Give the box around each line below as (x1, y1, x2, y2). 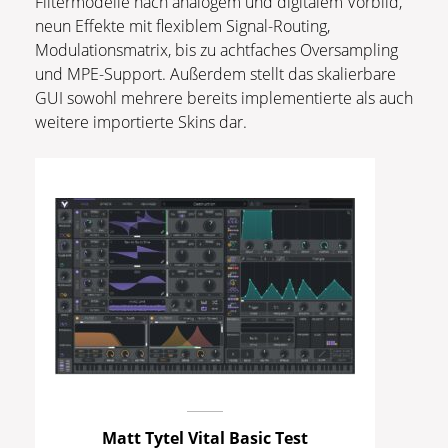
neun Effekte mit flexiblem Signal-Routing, (35, 14, 330, 37)
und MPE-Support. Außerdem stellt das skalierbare (35, 62, 396, 85)
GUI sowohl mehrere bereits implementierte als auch (35, 86, 413, 109)
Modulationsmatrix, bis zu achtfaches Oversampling (35, 38, 398, 61)
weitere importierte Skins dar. (35, 110, 251, 133)
